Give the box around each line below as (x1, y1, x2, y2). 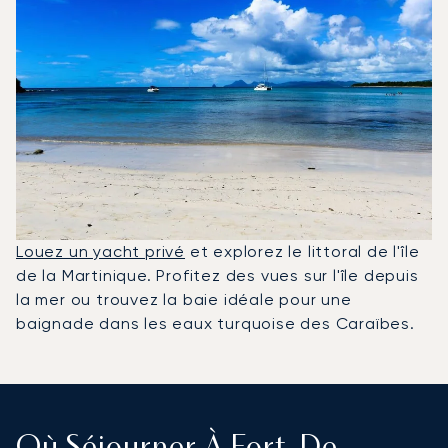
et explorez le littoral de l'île (185, 241, 420, 261)
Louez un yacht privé (16, 241, 186, 261)
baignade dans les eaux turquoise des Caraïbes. (16, 313, 415, 333)
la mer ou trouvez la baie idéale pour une (16, 289, 352, 309)
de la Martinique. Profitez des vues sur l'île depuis (16, 265, 419, 285)
